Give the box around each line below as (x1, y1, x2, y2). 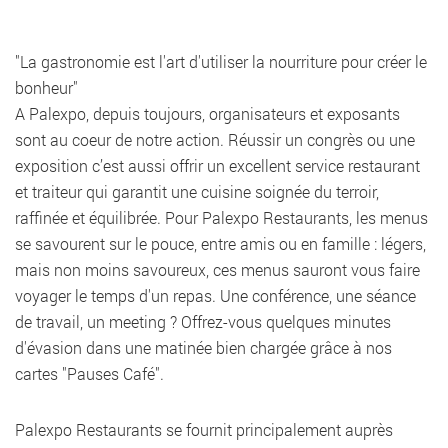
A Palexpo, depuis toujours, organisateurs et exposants (15, 103, 400, 124)
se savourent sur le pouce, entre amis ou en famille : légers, (15, 233, 426, 254)
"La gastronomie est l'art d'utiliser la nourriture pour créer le (15, 51, 427, 72)
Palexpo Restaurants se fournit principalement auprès (15, 419, 393, 440)
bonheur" (15, 77, 78, 98)
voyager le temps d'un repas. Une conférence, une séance (15, 285, 416, 306)
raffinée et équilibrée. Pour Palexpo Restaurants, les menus (15, 207, 428, 228)
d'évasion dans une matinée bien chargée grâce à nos (15, 337, 392, 358)
